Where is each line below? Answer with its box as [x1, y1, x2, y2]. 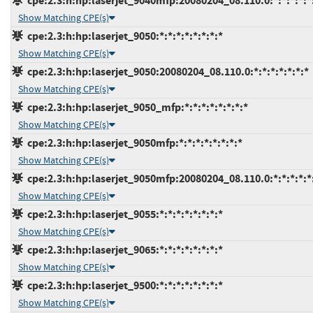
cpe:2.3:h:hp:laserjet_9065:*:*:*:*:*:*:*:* [23, 242, 223, 257]
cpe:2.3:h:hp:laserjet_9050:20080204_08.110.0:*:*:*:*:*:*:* [23, 64, 309, 79]
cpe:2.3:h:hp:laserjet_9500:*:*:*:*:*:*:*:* [23, 277, 223, 293]
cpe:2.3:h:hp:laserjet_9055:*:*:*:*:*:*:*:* [23, 206, 223, 221]
